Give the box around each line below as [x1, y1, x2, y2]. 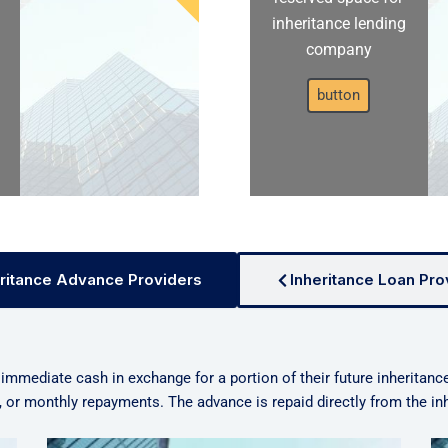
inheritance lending [271, 14, 406, 34]
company [305, 40, 372, 60]
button [317, 86, 361, 105]
